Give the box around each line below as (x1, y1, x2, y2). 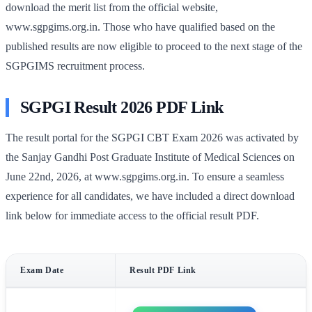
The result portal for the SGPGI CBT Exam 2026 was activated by (6, 131, 299, 143)
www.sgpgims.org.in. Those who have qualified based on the (6, 20, 275, 33)
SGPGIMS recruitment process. (6, 59, 145, 72)
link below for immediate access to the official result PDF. (6, 209, 259, 221)
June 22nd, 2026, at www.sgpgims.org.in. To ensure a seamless (6, 170, 284, 182)
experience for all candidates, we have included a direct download (6, 189, 295, 202)
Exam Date (20, 265, 64, 275)
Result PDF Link (130, 265, 196, 275)
